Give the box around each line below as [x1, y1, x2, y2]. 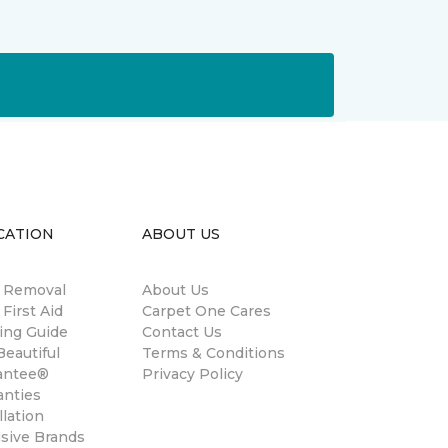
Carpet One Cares [142, 302, 271, 320]
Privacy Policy [142, 365, 243, 383]
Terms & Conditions [142, 344, 285, 362]
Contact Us [142, 323, 222, 341]
